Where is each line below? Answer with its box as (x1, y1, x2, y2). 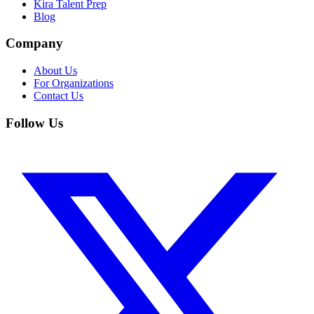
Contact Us (34, 90, 83, 102)
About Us (34, 64, 77, 77)
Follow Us (6, 115, 63, 130)
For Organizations (34, 77, 114, 90)
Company (6, 36, 63, 51)
